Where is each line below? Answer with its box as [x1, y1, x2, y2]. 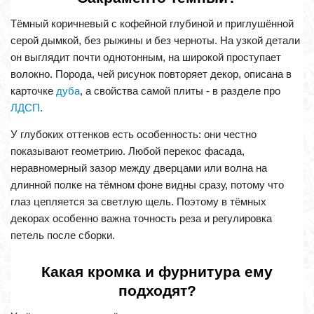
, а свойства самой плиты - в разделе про [80, 85, 280, 97]
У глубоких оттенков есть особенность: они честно [11, 128, 257, 141]
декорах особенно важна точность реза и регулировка [11, 212, 272, 225]
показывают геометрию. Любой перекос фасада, [11, 145, 245, 158]
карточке [11, 85, 56, 97]
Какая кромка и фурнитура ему [41, 264, 273, 280]
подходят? [118, 282, 196, 299]
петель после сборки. [11, 229, 115, 242]
